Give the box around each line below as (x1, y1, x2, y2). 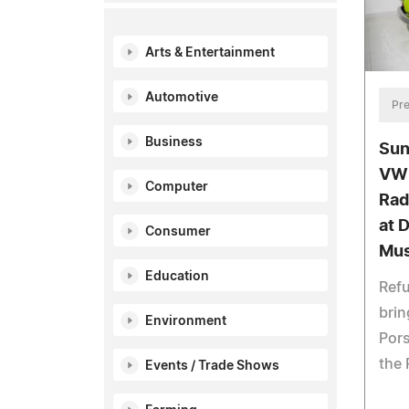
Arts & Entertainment (145, 47, 275, 59)
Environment (145, 315, 226, 328)
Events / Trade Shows (145, 360, 279, 372)
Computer (145, 181, 208, 194)
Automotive (145, 91, 218, 104)
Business (145, 136, 203, 149)
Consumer (145, 225, 211, 238)
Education (145, 270, 209, 283)
